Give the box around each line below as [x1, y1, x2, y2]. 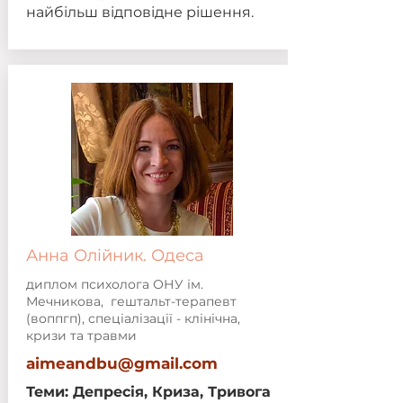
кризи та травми [25, 327, 137, 344]
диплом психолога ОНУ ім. [25, 276, 203, 292]
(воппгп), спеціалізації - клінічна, [25, 310, 240, 327]
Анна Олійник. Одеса [25, 246, 204, 265]
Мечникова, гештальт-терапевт [25, 293, 237, 309]
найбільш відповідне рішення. [25, 4, 254, 21]
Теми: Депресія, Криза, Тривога [25, 383, 271, 400]
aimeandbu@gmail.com [25, 354, 218, 372]
